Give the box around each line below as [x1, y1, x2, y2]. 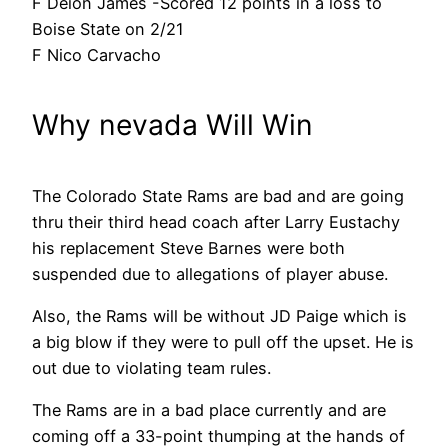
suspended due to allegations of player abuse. [32, 263, 388, 284]
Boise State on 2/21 [32, 19, 184, 40]
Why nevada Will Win [32, 107, 313, 142]
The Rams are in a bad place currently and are [32, 400, 386, 421]
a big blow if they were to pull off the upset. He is [32, 331, 414, 352]
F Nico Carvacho [32, 45, 161, 66]
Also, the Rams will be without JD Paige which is [32, 305, 407, 326]
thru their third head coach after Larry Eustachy [32, 211, 400, 232]
